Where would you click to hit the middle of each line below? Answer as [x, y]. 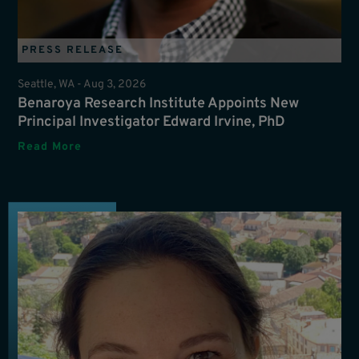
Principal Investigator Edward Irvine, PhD [152, 122]
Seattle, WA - [51, 84]
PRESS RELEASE [73, 50]
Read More [50, 147]
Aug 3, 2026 [115, 84]
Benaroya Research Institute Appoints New [159, 103]
